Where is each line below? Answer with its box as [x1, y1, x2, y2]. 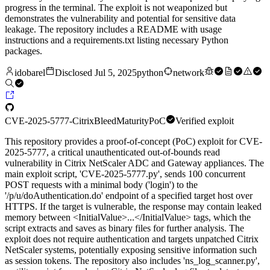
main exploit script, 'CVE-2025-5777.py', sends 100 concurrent [5, 169, 245, 180]
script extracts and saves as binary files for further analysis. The [5, 223, 244, 234]
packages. [5, 46, 42, 57]
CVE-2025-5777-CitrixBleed [5, 116, 116, 127]
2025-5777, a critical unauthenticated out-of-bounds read [5, 147, 220, 158]
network [173, 67, 204, 78]
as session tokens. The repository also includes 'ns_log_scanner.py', [5, 256, 260, 266]
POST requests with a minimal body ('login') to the [5, 180, 198, 190]
